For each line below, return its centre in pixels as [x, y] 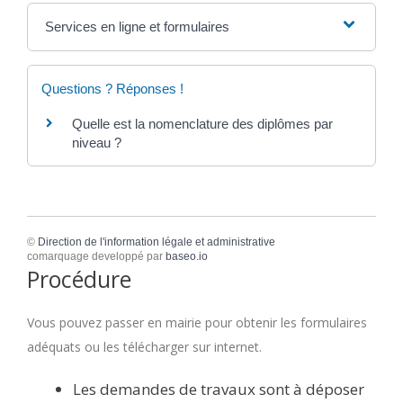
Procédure [79, 278]
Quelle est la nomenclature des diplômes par [202, 124]
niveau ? [97, 143]
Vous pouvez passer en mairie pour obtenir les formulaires [197, 322]
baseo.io [187, 256]
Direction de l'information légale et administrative [157, 242]
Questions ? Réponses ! [112, 89]
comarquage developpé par [96, 256]
